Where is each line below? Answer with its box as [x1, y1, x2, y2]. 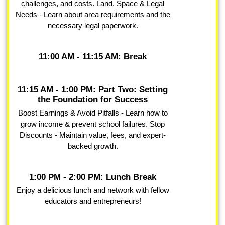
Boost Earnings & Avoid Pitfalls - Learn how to [18, 108, 168, 118]
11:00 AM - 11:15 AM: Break [39, 52, 147, 62]
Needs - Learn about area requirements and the [15, 10, 170, 19]
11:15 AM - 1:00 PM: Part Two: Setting [18, 85, 168, 95]
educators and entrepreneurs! [44, 197, 141, 206]
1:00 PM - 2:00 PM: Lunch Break [29, 172, 156, 182]
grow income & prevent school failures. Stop [21, 120, 165, 129]
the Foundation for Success [38, 95, 148, 105]
